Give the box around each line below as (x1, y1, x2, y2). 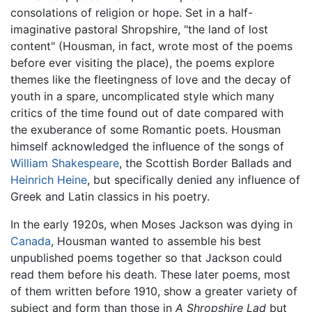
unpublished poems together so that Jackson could (10, 250, 282, 265)
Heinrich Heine (10, 172, 87, 187)
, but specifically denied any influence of (87, 172, 300, 187)
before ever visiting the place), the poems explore (10, 55, 274, 70)
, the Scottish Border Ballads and (119, 155, 292, 170)
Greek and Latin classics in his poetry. (10, 189, 210, 203)
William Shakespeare (10, 155, 119, 170)
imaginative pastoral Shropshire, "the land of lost (10, 22, 268, 36)
